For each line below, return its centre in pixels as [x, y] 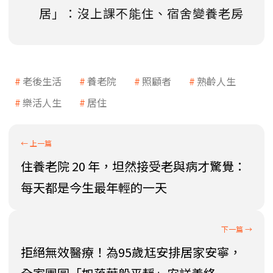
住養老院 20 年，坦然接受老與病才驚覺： [133, 166]
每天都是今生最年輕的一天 [94, 188]
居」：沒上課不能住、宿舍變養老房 [141, 13]
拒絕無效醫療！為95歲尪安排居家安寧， [131, 252]
